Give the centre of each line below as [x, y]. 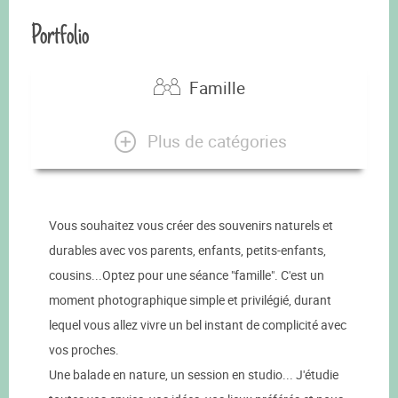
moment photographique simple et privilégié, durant [190, 300]
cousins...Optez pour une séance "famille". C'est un [187, 275]
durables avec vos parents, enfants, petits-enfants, [187, 251]
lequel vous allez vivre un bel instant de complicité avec [198, 325]
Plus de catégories [217, 141]
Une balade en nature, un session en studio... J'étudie [194, 375]
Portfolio [60, 35]
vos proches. [84, 350]
